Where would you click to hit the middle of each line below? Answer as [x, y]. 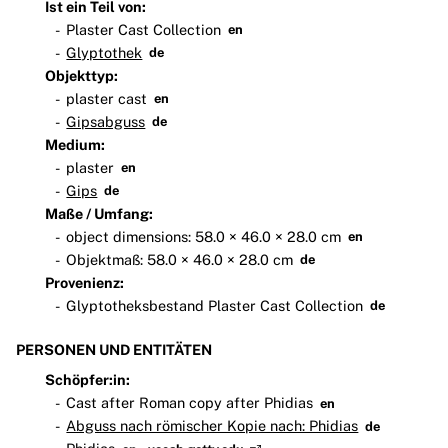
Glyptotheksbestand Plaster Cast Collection [215, 305]
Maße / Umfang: [98, 213]
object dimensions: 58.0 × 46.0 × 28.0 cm [204, 236]
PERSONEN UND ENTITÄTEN [114, 350]
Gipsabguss [106, 121]
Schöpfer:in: [87, 380]
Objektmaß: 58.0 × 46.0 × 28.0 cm [180, 259]
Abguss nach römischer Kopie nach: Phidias [212, 426]
